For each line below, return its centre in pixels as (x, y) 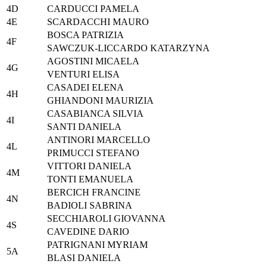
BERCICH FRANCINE (94, 193)
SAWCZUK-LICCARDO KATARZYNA (128, 48)
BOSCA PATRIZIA (86, 35)
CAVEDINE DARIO (88, 232)
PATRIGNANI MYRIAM (97, 245)
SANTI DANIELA (84, 127)
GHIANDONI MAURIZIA (100, 101)
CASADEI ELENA (86, 88)
